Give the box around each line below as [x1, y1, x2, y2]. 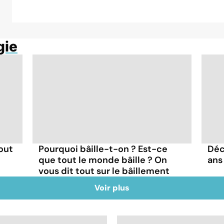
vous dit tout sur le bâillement [38, 164, 170, 177]
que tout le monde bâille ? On [38, 153, 167, 166]
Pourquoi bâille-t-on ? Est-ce [38, 142, 168, 155]
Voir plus [94, 182, 129, 193]
